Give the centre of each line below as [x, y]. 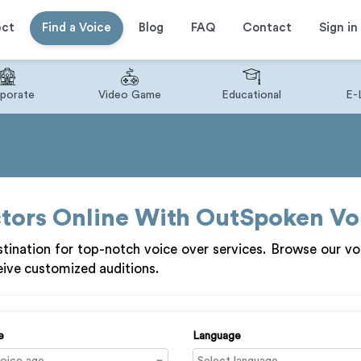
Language [217, 336]
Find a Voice [76, 27]
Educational [251, 95]
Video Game [129, 95]
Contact [267, 27]
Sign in [338, 27]
